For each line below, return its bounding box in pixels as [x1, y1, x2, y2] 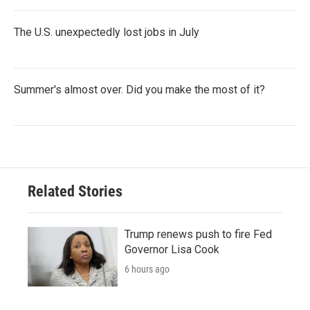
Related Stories [28, 182, 122, 200]
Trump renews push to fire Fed [125, 227, 272, 241]
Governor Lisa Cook [125, 242, 219, 256]
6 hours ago [125, 263, 170, 275]
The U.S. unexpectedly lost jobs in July [14, 25, 199, 39]
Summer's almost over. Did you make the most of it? [14, 82, 265, 96]
